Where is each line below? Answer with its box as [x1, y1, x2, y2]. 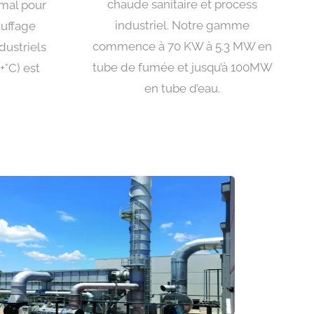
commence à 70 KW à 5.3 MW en [93, 39, 273, 54]
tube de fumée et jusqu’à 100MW [92, 60, 273, 75]
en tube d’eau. [144, 81, 221, 96]
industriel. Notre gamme [115, 18, 250, 33]
